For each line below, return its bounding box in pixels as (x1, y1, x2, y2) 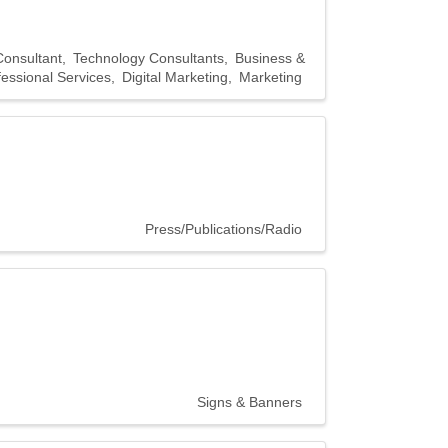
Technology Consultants (73, 49, 224, 66)
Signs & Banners (197, 394, 302, 411)
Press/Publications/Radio (145, 220, 302, 237)
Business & (235, 49, 305, 66)
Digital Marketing (122, 68, 228, 85)
